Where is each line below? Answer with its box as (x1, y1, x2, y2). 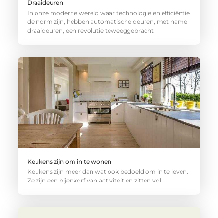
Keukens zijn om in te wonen (27, 157, 111, 165)
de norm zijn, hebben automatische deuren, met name (27, 18, 187, 25)
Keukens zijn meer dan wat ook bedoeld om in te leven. (27, 167, 188, 175)
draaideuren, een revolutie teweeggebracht (27, 26, 154, 34)
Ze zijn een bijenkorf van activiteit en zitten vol (27, 176, 161, 184)
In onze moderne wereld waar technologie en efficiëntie (27, 9, 190, 17)
